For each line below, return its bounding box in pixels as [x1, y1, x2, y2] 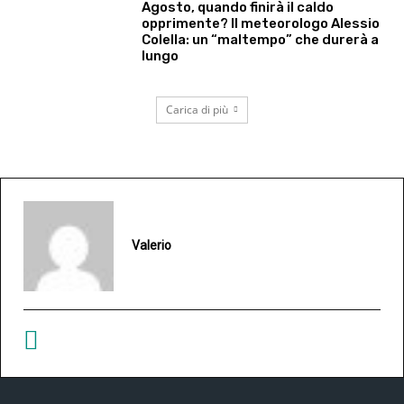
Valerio [132, 238, 171, 253]
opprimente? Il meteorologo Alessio [142, 15, 381, 32]
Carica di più [166, 101, 228, 117]
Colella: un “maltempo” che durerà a [142, 32, 380, 49]
